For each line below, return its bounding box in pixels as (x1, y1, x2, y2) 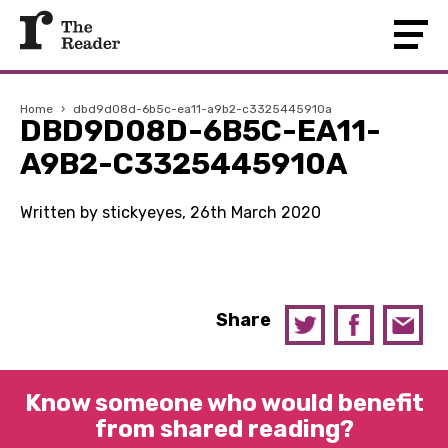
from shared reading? (94, 415, 354, 443)
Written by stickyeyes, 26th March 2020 (20, 203, 321, 222)
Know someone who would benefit (24, 389, 424, 417)
